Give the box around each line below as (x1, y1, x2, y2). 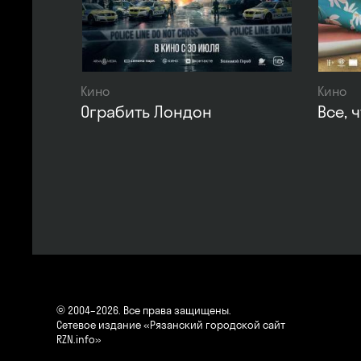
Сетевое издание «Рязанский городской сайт (56, 318, 285, 331)
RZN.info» (56, 333, 102, 346)
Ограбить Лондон (81, 101, 212, 122)
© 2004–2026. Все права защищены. (56, 304, 231, 317)
